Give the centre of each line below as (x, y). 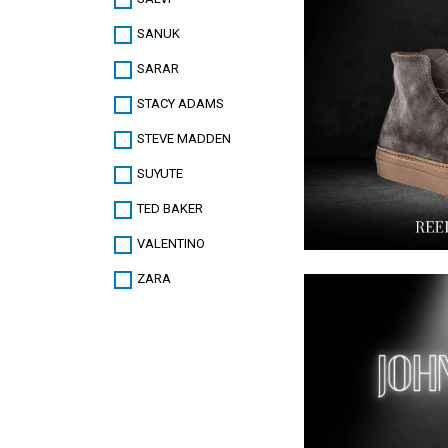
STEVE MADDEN (184, 139)
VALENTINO (171, 244)
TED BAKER (170, 209)
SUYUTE (160, 174)
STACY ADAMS (180, 104)
